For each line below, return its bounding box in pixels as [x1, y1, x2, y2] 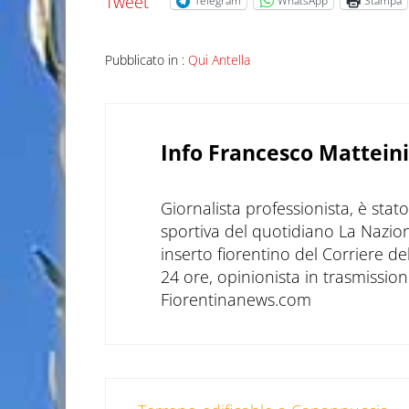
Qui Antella [187, 51, 250, 69]
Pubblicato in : [104, 51, 188, 69]
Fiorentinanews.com [160, 288, 311, 311]
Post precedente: [103, 379, 232, 402]
